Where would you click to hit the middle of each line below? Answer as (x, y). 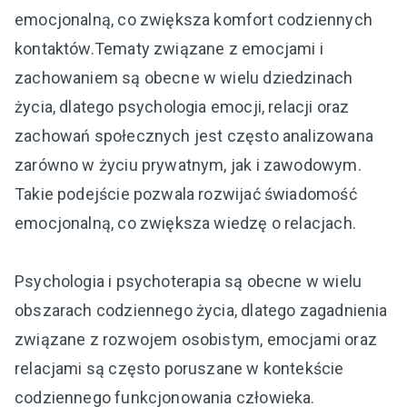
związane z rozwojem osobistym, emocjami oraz (196, 339)
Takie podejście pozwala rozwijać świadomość (186, 194)
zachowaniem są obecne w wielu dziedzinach (184, 77)
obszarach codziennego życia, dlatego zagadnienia (201, 310)
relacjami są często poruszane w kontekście (179, 368)
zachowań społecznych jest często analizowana (194, 135)
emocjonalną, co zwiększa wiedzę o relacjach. (185, 223)
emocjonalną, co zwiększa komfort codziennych (194, 19)
